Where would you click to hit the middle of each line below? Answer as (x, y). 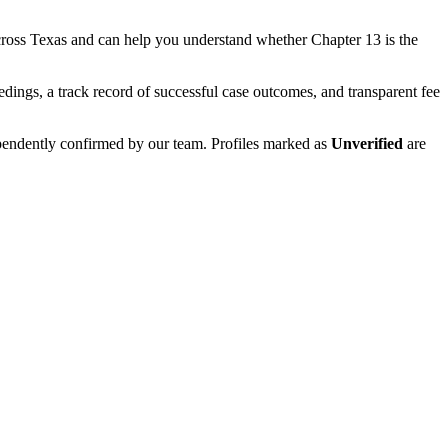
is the (399, 39)
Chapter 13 (346, 39)
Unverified (367, 143)
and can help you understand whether (189, 39)
